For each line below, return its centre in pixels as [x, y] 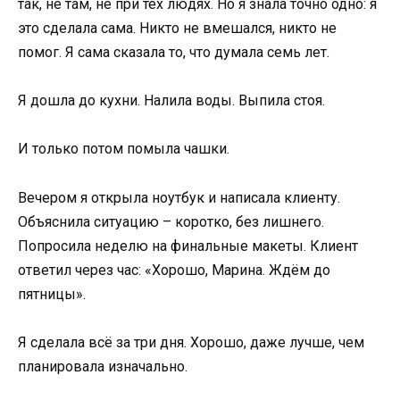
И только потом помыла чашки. [124, 149]
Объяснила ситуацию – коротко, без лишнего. [171, 221]
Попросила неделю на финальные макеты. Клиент [188, 246]
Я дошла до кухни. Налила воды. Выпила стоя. [171, 101]
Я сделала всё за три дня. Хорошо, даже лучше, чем [191, 342]
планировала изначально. [103, 366]
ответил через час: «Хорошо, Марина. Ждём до [174, 270]
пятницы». [52, 294]
